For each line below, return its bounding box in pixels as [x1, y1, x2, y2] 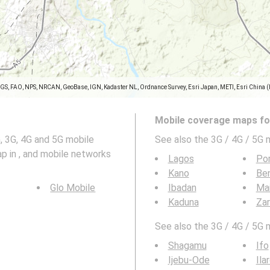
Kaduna [168, 196, 199, 208]
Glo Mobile [50, 182, 96, 193]
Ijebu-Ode [168, 254, 210, 266]
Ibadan [168, 182, 196, 193]
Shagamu [168, 240, 207, 251]
